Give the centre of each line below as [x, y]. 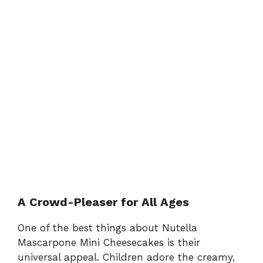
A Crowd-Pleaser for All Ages [103, 202]
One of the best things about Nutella [107, 227]
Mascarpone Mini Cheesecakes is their [109, 242]
